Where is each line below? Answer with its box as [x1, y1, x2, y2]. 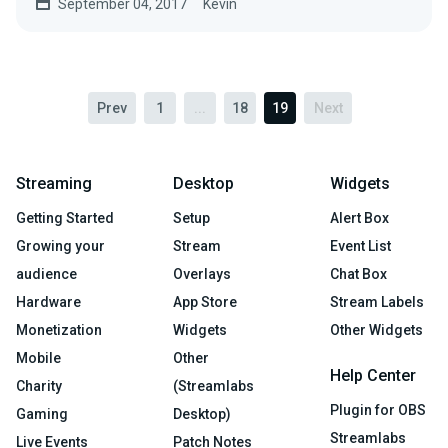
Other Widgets [330, 322, 423, 338]
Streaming [16, 174, 92, 193]
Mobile [16, 350, 61, 366]
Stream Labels [330, 294, 424, 310]
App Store [173, 294, 237, 310]
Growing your [16, 238, 105, 254]
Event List [330, 238, 391, 254]
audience [16, 266, 77, 282]
